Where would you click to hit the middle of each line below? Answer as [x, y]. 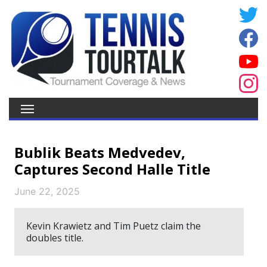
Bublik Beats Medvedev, [100, 152]
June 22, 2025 [47, 191]
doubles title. [55, 238]
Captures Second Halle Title [112, 169]
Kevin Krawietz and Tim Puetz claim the [114, 226]
